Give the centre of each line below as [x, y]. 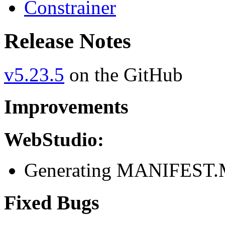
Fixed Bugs [52, 202]
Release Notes [68, 41]
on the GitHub [124, 74]
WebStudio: [54, 140]
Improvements [66, 107]
